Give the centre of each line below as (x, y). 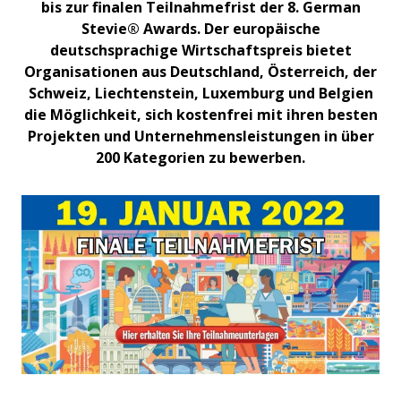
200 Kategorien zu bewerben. (200, 157)
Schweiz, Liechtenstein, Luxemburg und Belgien (200, 93)
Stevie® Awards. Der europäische (200, 28)
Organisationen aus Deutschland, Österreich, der (200, 71)
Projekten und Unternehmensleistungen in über (200, 136)
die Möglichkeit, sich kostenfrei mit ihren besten (200, 114)
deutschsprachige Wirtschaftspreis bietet (200, 50)
